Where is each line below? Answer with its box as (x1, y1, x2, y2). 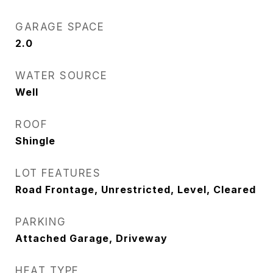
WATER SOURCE (15, 69, 107, 82)
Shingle (15, 135, 55, 147)
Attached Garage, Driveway (15, 232, 168, 244)
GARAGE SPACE (15, 21, 104, 33)
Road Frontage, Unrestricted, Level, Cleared (15, 183, 256, 196)
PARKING (15, 216, 66, 228)
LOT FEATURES (15, 167, 101, 179)
